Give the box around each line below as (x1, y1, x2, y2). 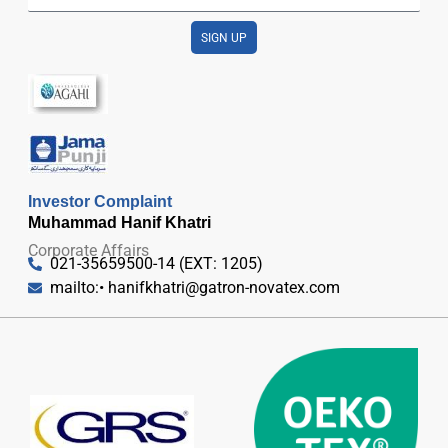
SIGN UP (201, 30, 247, 45)
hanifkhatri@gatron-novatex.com (108, 278, 341, 298)
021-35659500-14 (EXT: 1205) (50, 254, 264, 274)
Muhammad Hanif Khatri (27, 213, 211, 231)
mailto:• (50, 278, 109, 298)
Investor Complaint (27, 193, 172, 211)
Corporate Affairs (27, 241, 149, 261)
